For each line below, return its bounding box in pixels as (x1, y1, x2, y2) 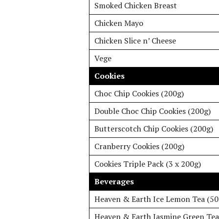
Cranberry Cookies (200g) (94, 141, 184, 152)
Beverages (94, 176, 134, 187)
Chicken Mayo (94, 18, 143, 28)
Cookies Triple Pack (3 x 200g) (94, 158, 201, 169)
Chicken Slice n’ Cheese (94, 35, 176, 46)
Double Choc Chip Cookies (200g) (94, 106, 211, 116)
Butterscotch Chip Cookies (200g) (94, 123, 213, 134)
